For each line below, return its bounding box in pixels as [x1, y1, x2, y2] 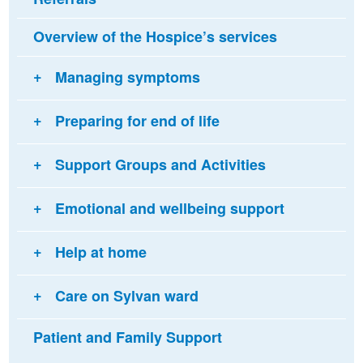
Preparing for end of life [54, 110, 220, 132]
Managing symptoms [54, 66, 200, 88]
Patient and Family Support [32, 326, 222, 348]
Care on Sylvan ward [54, 285, 199, 307]
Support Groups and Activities [54, 154, 266, 176]
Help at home [54, 241, 147, 263]
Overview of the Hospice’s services [32, 25, 277, 47]
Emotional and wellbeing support [54, 198, 284, 220]
